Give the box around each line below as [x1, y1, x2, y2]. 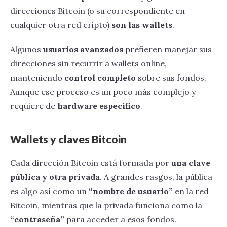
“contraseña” [10, 214, 64, 224]
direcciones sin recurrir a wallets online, [10, 58, 167, 68]
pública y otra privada [10, 171, 100, 182]
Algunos [10, 44, 43, 54]
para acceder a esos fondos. [64, 214, 176, 224]
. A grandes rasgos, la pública [100, 171, 212, 182]
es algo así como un [10, 185, 89, 196]
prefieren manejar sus [123, 44, 212, 54]
